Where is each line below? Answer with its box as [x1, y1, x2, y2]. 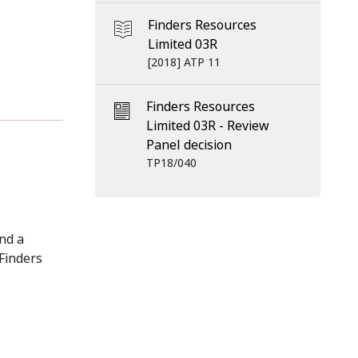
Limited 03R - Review [145, 117, 269, 135]
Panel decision [145, 136, 232, 154]
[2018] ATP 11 [147, 54, 221, 70]
